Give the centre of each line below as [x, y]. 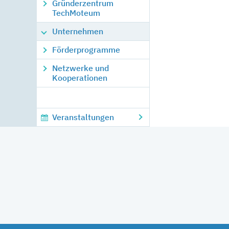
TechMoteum [76, 13]
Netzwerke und [81, 68]
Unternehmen [78, 31]
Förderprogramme [86, 50]
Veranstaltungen [83, 117]
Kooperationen [80, 78]
